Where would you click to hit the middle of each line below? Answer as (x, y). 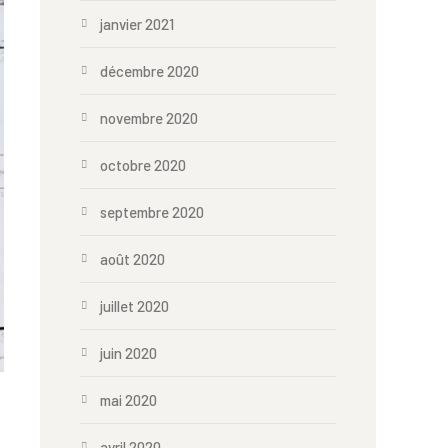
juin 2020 (128, 353)
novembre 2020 (149, 118)
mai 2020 (128, 400)
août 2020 (132, 259)
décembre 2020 (149, 71)
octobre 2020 (143, 165)
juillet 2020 (134, 306)
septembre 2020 (152, 212)
